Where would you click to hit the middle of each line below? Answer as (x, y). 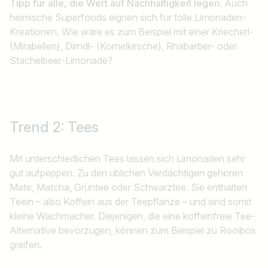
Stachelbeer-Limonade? (61, 61)
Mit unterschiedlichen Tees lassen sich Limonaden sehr (127, 159)
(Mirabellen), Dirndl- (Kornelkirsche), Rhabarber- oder (123, 46)
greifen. (26, 245)
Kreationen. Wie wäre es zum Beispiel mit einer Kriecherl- (132, 32)
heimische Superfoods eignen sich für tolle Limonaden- (128, 18)
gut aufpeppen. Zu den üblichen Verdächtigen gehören (126, 173)
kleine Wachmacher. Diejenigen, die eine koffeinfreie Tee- (133, 216)
